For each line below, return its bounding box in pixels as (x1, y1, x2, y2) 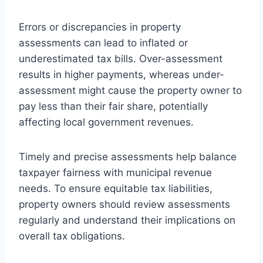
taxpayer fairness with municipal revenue (19, 166, 212, 178)
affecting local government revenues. (19, 116, 194, 128)
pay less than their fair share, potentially (19, 100, 208, 112)
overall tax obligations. (19, 230, 125, 242)
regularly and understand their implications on (19, 214, 235, 226)
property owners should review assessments (19, 198, 230, 210)
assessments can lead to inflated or (19, 36, 188, 49)
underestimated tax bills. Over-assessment (19, 52, 222, 65)
